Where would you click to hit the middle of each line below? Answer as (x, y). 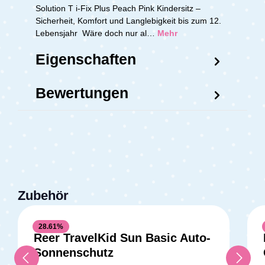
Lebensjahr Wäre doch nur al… (96, 33)
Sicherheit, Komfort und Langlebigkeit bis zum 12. (128, 21)
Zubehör (43, 196)
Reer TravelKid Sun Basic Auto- (122, 238)
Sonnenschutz (74, 253)
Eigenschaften (86, 59)
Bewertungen (82, 93)
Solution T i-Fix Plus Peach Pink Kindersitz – (118, 9)
